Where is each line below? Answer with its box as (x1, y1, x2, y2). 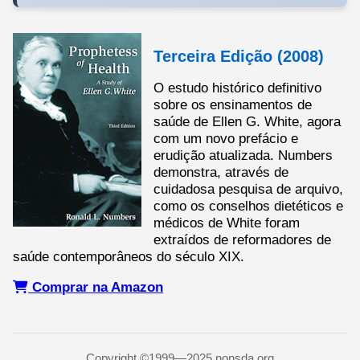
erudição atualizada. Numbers (153, 148, 333, 163)
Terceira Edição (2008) (153, 47, 324, 65)
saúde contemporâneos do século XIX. (13, 249, 244, 264)
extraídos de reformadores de (153, 232, 331, 247)
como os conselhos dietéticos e (153, 198, 343, 214)
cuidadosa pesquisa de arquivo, (153, 182, 343, 197)
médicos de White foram (153, 215, 300, 231)
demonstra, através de (153, 165, 288, 180)
